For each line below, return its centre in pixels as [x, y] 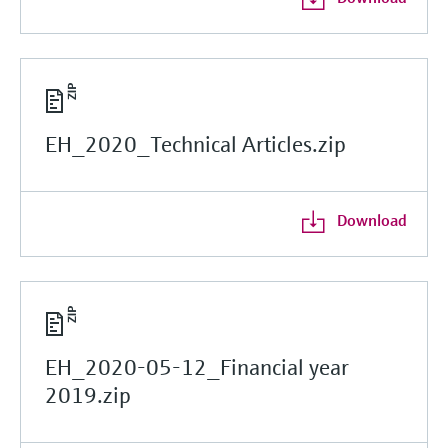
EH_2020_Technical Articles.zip [195, 144]
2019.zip [88, 395]
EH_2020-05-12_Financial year [197, 367]
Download [371, 219]
